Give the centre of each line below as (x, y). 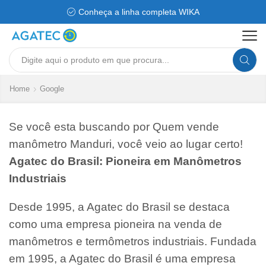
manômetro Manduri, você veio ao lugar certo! (126, 144)
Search (148, 65)
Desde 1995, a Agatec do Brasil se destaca (119, 207)
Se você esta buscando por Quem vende (114, 127)
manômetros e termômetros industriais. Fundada (133, 241)
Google (52, 89)
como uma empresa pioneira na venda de (115, 224)
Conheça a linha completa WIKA (139, 12)
